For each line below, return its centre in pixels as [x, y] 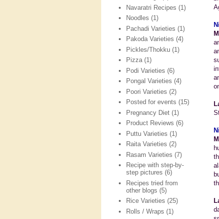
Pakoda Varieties [150, 39]
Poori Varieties [147, 91]
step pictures [145, 173]
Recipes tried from [152, 183]
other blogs [142, 190]
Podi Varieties [146, 70]
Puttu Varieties [147, 133]
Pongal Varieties [149, 81]
